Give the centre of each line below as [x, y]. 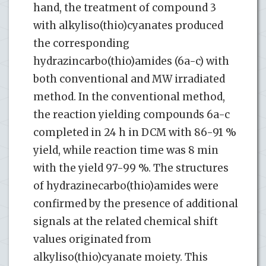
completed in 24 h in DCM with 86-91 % [135, 133]
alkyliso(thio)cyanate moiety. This [121, 257]
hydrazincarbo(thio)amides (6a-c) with [131, 61]
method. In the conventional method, [129, 97]
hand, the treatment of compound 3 [125, 8]
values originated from [92, 240]
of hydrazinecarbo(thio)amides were [126, 186]
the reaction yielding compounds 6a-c [132, 115]
